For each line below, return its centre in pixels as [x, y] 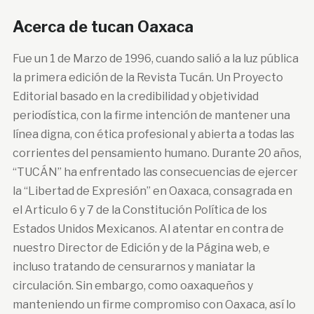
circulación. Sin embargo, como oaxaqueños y [132, 285]
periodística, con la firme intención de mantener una [151, 115]
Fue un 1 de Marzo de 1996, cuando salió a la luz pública [155, 58]
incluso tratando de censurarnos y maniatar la [134, 266]
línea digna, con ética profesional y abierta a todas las [153, 134]
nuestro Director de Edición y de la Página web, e [141, 247]
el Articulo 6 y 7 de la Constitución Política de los [139, 210]
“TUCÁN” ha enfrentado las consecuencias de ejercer [155, 172]
